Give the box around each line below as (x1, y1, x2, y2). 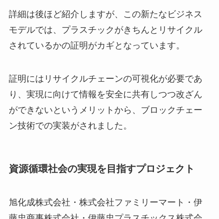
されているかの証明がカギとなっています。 (8, 40, 185, 50)
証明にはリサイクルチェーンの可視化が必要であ (8, 73, 202, 84)
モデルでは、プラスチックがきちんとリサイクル (8, 24, 202, 35)
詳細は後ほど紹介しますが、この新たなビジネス (8, 9, 202, 19)
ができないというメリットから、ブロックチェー (8, 105, 202, 115)
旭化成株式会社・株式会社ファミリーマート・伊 (8, 197, 202, 208)
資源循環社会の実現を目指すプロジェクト (8, 163, 195, 174)
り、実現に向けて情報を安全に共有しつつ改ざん (8, 89, 202, 99)
